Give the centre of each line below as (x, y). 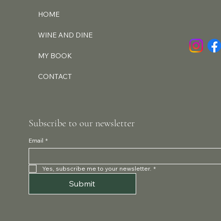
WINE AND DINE (66, 35)
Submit (82, 183)
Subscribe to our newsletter (81, 123)
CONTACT (55, 77)
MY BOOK (55, 56)
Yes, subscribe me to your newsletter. (97, 168)
